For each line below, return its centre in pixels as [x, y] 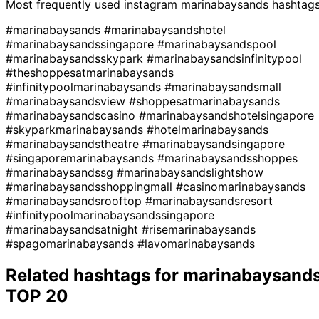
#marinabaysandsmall [223, 87]
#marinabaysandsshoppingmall [91, 186]
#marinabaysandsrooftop [75, 200]
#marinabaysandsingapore [214, 143]
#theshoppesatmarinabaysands [90, 72]
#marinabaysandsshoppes [228, 158]
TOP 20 [37, 296]
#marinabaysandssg [61, 172]
